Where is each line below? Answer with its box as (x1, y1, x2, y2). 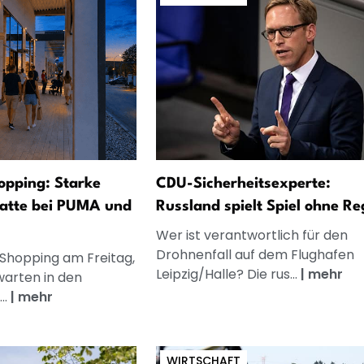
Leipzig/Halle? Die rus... (155, 264, 301, 284)
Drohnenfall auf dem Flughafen (155, 245, 354, 264)
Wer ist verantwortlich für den (155, 225, 348, 245)
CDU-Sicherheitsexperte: (155, 175, 331, 191)
